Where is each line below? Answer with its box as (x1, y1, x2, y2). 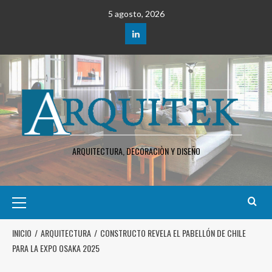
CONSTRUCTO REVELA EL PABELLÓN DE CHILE (100, 226, 246, 240)
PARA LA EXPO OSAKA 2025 (12, 242, 100, 255)
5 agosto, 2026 (107, 8, 165, 19)
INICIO (12, 226, 32, 240)
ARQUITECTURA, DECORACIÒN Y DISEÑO (72, 144, 200, 158)
